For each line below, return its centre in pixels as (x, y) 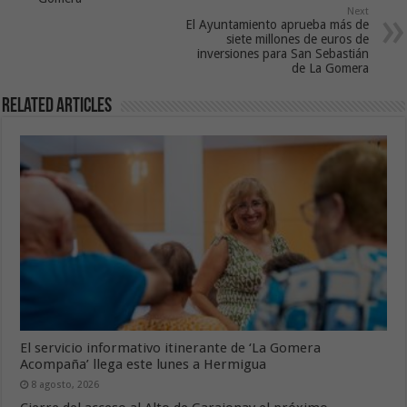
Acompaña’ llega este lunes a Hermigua (144, 364)
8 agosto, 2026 (65, 384)
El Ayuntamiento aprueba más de (277, 24)
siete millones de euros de (297, 39)
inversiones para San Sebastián (283, 53)
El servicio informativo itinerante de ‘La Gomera (171, 347)
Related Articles (57, 106)
